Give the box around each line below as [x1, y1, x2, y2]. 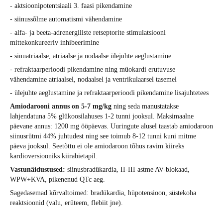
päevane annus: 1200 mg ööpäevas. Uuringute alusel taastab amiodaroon [10, 122, 213, 130]
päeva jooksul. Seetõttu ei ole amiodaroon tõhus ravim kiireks [10, 142, 184, 150]
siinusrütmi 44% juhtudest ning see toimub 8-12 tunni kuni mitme [10, 132, 196, 140]
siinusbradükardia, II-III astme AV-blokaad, [65, 166, 190, 174]
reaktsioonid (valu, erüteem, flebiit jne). [10, 199, 125, 207]
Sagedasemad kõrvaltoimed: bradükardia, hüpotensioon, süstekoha [10, 189, 196, 197]
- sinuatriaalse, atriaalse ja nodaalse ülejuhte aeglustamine [10, 52, 171, 60]
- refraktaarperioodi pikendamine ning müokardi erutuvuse [10, 66, 175, 74]
